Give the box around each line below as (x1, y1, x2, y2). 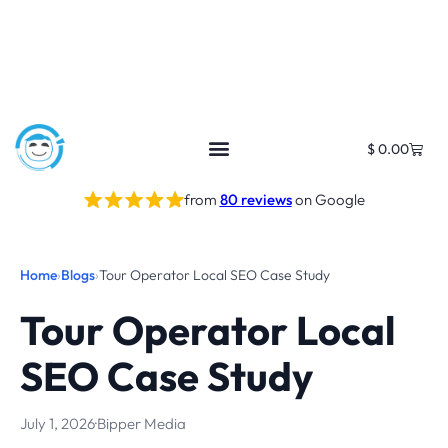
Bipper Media (97, 413, 186, 433)
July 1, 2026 (20, 413, 95, 433)
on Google (291, 189, 365, 209)
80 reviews (219, 189, 292, 209)
